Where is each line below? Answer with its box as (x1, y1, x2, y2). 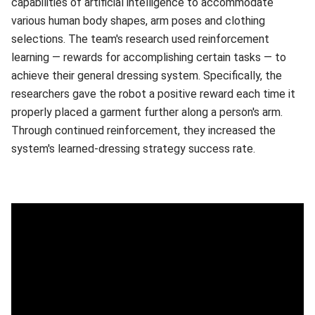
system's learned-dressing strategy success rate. (11, 142, 255, 155)
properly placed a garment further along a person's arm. (11, 105, 283, 119)
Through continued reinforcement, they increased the (11, 124, 276, 137)
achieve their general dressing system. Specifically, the (11, 69, 282, 82)
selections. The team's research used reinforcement (11, 32, 269, 46)
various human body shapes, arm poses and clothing (11, 14, 265, 27)
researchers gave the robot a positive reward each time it (11, 87, 295, 101)
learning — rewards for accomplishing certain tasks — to (11, 51, 286, 64)
